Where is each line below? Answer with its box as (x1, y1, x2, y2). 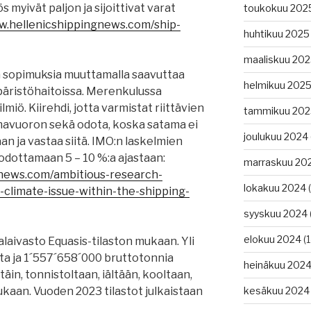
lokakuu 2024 (243, 182, 306, 194)
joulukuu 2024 (243, 131, 308, 143)
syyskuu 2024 (243, 208, 308, 220)
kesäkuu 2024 (243, 285, 310, 297)
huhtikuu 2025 (243, 28, 310, 40)
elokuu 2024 (243, 233, 301, 246)
